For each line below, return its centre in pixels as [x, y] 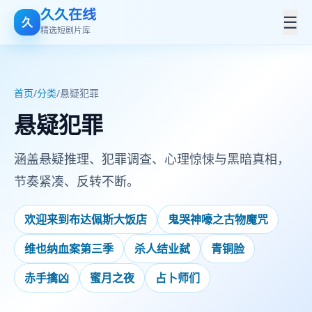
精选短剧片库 [65, 30]
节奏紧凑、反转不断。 [77, 181]
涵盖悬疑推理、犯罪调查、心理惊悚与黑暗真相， [152, 159]
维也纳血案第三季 [69, 249]
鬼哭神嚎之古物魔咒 [218, 219]
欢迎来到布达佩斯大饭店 [86, 219]
